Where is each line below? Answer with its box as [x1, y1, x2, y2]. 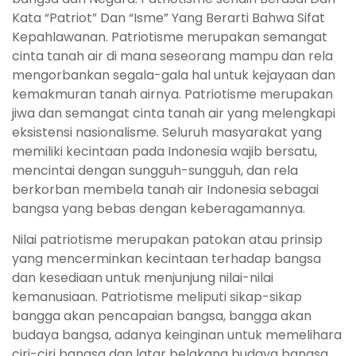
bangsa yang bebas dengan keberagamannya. [12, 199, 305, 219]
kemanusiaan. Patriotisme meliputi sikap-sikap [12, 288, 302, 307]
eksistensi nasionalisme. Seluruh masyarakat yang [12, 123, 322, 142]
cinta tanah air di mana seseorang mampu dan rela [12, 47, 333, 66]
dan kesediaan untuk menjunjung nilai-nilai [12, 269, 273, 288]
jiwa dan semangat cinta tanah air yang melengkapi [12, 104, 335, 123]
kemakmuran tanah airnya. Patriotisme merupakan [12, 85, 333, 104]
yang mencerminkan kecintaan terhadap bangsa [12, 250, 321, 269]
